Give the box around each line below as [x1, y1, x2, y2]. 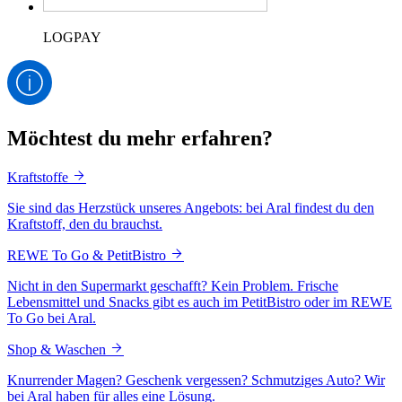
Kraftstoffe [7, 170, 72, 186]
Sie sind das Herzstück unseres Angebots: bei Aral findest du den [7, 200, 374, 216]
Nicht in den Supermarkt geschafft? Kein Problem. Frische [7, 278, 338, 294]
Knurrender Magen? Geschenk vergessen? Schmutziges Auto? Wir [7, 372, 385, 389]
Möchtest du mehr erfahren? [7, 127, 273, 151]
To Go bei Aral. [7, 310, 96, 327]
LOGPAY [43, 30, 101, 46]
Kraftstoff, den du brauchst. [7, 216, 162, 232]
